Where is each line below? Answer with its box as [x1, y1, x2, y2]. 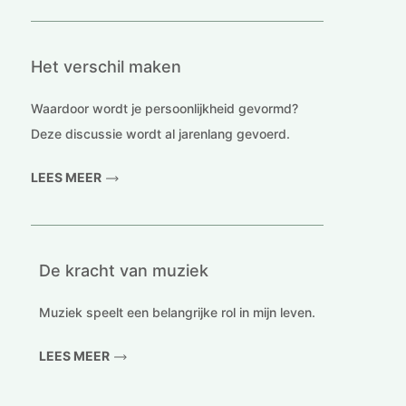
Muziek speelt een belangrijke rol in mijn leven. [38, 304, 315, 321]
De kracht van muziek [38, 261, 208, 281]
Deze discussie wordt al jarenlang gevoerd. [30, 126, 290, 142]
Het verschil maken [30, 57, 181, 77]
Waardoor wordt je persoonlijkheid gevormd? [30, 101, 298, 117]
